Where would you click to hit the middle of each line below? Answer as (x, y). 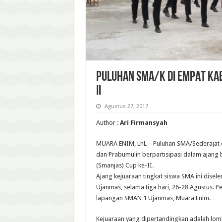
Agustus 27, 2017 (126, 107)
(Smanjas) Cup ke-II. (125, 166)
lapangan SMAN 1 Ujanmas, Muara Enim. (153, 198)
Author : (108, 123)
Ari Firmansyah (143, 123)
